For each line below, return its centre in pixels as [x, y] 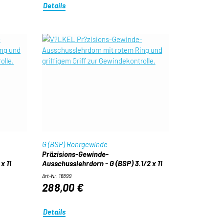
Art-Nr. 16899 [57, 176]
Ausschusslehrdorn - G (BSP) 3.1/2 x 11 [102, 163]
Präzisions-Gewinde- [75, 154]
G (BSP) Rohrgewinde [75, 144]
